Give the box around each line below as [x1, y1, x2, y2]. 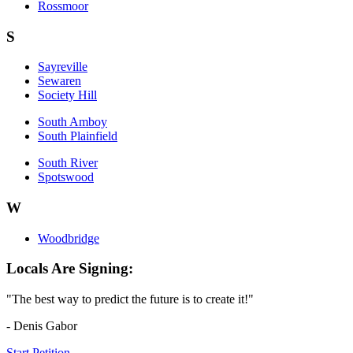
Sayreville [38, 60, 87, 74]
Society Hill [38, 88, 97, 102]
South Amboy [38, 115, 107, 129]
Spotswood [38, 170, 94, 184]
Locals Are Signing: [6, 260, 133, 277]
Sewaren [38, 74, 81, 88]
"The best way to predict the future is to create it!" [6, 292, 254, 307]
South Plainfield [38, 129, 117, 143]
